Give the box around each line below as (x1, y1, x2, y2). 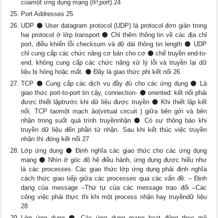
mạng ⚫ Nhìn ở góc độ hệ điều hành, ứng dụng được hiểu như (21, 156, 207, 163)
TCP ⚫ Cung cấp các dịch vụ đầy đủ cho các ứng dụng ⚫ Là (21, 80, 207, 87)
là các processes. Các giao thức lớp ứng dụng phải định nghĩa (21, 165, 207, 173)
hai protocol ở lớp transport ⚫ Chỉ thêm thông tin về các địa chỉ (21, 31, 207, 38)
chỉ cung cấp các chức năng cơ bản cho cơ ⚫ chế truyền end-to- (21, 50, 207, 57)
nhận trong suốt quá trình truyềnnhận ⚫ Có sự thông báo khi (21, 117, 207, 124)
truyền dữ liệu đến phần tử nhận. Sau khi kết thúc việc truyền (21, 126, 207, 133)
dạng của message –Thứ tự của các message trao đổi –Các (21, 184, 207, 191)
